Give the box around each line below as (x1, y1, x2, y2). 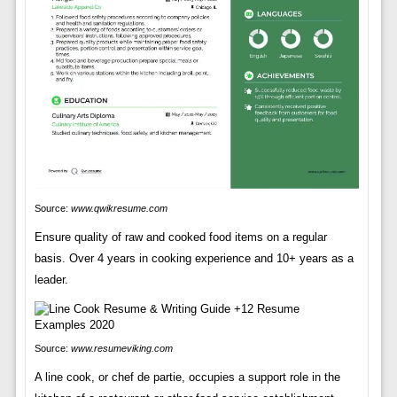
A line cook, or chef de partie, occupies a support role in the (34, 370, 340, 385)
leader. (34, 273, 68, 287)
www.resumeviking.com (70, 343, 173, 354)
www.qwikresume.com (70, 203, 167, 214)
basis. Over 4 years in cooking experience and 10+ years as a (34, 252, 354, 266)
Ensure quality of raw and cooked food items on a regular (34, 230, 327, 245)
